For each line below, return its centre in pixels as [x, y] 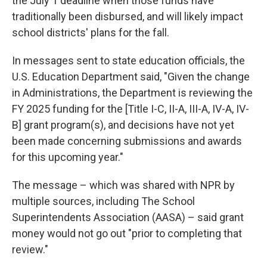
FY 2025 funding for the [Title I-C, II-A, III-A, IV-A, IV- [131, 109]
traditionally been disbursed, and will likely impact [128, 16]
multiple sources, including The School [103, 201]
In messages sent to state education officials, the [128, 60]
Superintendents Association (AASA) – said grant [128, 217]
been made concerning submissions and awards [127, 141]
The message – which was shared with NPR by [123, 185]
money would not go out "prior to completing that [127, 233]
